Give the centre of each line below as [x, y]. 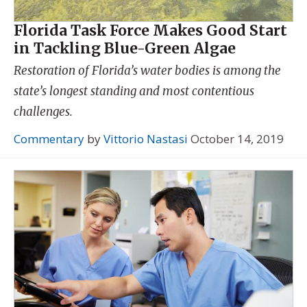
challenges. [43, 112]
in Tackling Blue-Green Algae [125, 48]
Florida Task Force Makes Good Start [150, 30]
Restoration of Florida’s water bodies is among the [147, 71]
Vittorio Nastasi [146, 138]
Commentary [49, 138]
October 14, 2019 [237, 138]
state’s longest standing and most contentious [134, 91]
